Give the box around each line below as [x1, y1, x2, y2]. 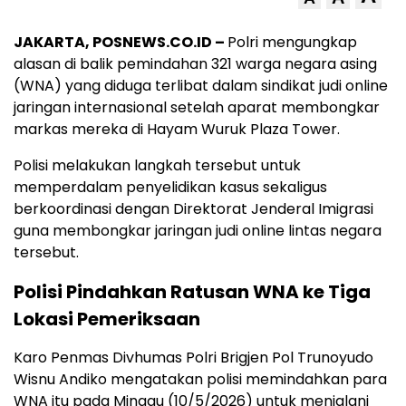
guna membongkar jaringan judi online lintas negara [14, 219, 382, 241]
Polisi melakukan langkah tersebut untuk [14, 154, 301, 176]
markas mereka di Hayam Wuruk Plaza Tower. [14, 118, 340, 140]
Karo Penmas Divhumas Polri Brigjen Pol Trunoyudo [14, 346, 373, 368]
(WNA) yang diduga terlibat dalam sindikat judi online [14, 74, 388, 96]
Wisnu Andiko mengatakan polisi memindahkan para [14, 368, 387, 390]
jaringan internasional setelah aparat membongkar [14, 96, 380, 118]
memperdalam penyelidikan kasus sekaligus [14, 176, 327, 198]
